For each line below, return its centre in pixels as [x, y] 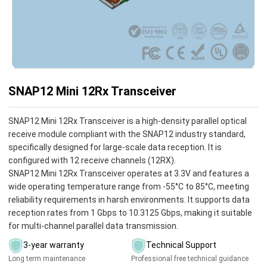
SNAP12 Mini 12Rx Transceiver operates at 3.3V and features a [129, 173]
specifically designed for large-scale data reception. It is [115, 147]
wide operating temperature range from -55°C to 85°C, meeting [129, 187]
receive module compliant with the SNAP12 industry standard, [127, 134]
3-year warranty [54, 245]
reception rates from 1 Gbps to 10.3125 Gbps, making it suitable [130, 213]
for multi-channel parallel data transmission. [93, 226]
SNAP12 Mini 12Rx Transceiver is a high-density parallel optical [128, 121]
